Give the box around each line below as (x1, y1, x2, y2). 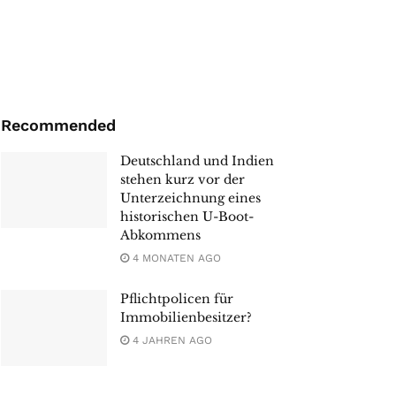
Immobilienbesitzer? (120, 309, 252, 326)
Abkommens (120, 227, 201, 244)
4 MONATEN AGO (129, 252, 221, 265)
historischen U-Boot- (120, 209, 254, 225)
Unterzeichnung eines (120, 190, 261, 207)
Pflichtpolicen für (120, 291, 233, 308)
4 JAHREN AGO (129, 334, 212, 347)
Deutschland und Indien (120, 153, 274, 170)
